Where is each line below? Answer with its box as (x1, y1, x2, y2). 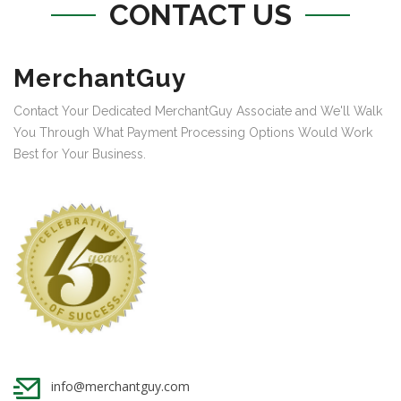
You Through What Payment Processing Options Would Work (13, 125, 372, 140)
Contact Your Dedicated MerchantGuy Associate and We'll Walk (13, 104, 382, 118)
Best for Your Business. (13, 147, 146, 161)
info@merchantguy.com (51, 378, 190, 395)
